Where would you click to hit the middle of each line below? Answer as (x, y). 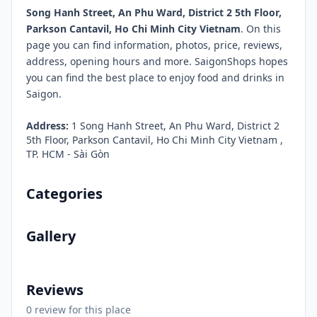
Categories (64, 194)
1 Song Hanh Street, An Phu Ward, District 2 (174, 126)
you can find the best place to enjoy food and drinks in (155, 77)
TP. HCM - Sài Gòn (68, 154)
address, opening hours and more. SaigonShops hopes (157, 61)
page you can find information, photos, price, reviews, (154, 45)
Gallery (51, 236)
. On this (261, 29)
